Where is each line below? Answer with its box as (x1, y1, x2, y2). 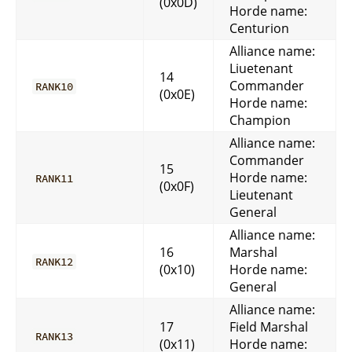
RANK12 (35, 254, 74, 269)
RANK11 (35, 170, 74, 185)
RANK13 (35, 328, 74, 343)
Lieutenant (229, 185, 293, 203)
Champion (229, 111, 291, 129)
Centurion (229, 19, 289, 37)
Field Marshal (229, 317, 308, 335)
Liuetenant (229, 59, 293, 77)
